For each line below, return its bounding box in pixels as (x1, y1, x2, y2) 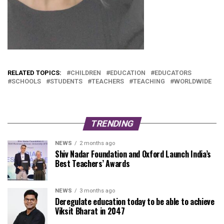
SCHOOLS (11, 77, 41, 85)
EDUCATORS (154, 68, 191, 76)
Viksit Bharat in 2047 (55, 204, 125, 217)
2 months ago (79, 139, 115, 146)
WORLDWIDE (174, 77, 211, 85)
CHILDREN (70, 68, 101, 76)
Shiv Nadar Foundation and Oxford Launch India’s (55, 147, 211, 160)
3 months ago (79, 187, 115, 194)
